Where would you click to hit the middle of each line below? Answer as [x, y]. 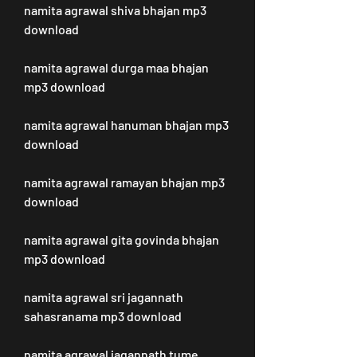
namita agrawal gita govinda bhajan [122, 239]
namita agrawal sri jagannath [104, 297]
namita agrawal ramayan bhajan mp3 [124, 182]
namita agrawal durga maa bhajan [116, 67]
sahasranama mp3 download [103, 316]
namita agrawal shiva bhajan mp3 [115, 10]
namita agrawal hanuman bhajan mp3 [126, 125]
